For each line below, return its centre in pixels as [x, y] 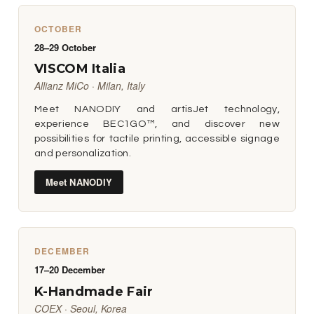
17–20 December [70, 270]
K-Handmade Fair [94, 291]
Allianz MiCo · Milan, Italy [90, 86]
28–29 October [65, 47]
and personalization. [83, 153]
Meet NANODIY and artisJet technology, [157, 109]
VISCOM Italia [80, 69]
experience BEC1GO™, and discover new [157, 124]
